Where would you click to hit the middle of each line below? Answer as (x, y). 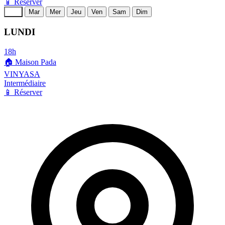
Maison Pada (36, 62)
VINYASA (22, 74)
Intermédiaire (25, 83)
